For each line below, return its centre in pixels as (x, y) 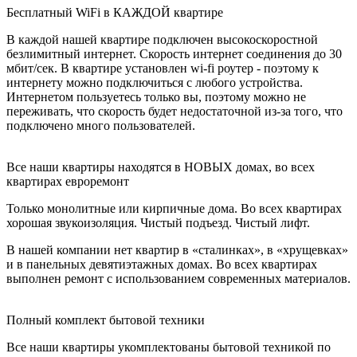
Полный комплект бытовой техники (106, 320)
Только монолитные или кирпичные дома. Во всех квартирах (174, 208)
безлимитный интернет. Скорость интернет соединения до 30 (174, 54)
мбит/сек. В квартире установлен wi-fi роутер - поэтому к (163, 68)
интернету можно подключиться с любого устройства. (155, 82)
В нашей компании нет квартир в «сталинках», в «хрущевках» (177, 250)
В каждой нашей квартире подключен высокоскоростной (162, 39)
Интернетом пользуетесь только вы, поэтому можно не (156, 97)
